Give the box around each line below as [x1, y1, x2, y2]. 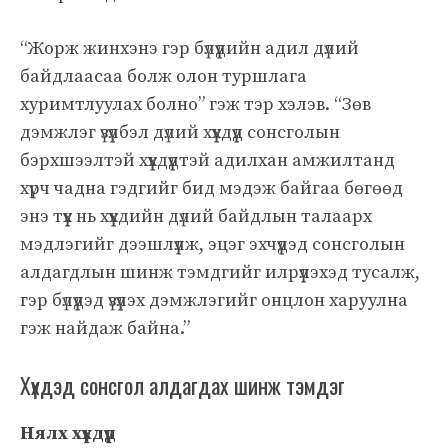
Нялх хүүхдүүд [20, 421, 116, 445]
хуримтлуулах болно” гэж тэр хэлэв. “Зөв [20, 92, 371, 116]
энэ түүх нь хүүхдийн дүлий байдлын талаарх [20, 204, 372, 228]
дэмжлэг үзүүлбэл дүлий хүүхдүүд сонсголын [20, 120, 340, 144]
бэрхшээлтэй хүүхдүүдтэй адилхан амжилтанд [20, 148, 395, 172]
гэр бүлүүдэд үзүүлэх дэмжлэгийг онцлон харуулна [20, 288, 408, 312]
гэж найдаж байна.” [20, 316, 190, 340]
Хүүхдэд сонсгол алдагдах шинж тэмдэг [20, 368, 345, 401]
